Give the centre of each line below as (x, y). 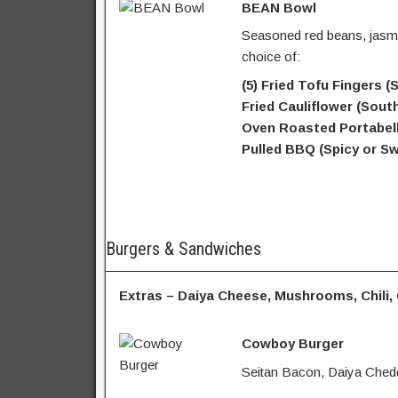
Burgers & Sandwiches (183, 249)
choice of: (271, 57)
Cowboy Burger (292, 344)
